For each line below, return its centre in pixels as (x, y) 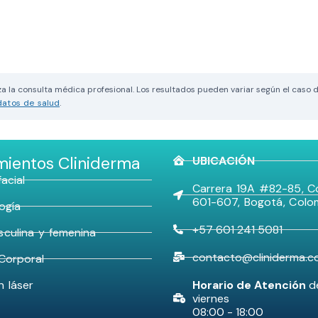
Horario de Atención (250, 285)
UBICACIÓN (224, 160)
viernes (210, 298)
